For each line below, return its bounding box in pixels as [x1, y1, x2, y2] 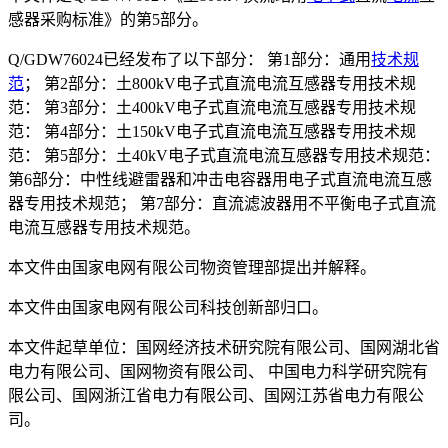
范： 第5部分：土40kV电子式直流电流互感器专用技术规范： [8, 147, 440, 165]
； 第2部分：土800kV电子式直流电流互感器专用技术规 [24, 75, 416, 93]
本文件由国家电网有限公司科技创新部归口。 [8, 299, 328, 317]
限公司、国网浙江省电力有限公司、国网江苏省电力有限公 [8, 387, 424, 405]
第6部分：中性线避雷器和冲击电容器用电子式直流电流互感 [8, 171, 432, 189]
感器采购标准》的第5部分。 [8, 11, 208, 29]
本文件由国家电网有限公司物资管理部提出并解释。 [8, 259, 376, 277]
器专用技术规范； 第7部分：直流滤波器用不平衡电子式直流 [8, 195, 436, 213]
